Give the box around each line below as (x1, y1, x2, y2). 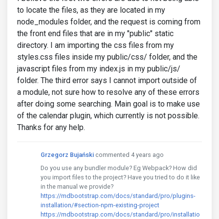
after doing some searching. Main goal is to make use (17, 99, 200, 109)
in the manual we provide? (41, 183, 113, 190)
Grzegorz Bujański (41, 151, 94, 158)
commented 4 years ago (95, 151, 164, 158)
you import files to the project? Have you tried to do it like (41, 174, 200, 181)
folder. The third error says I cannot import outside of (17, 76, 197, 85)
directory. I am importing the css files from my (17, 41, 174, 50)
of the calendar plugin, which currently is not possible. (17, 111, 199, 120)
